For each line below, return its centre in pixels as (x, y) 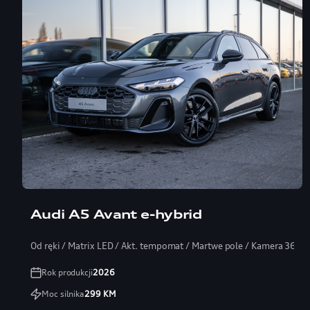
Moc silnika (63, 294)
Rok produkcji (67, 273)
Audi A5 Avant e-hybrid (117, 214)
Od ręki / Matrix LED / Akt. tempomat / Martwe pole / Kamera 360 (166, 246)
